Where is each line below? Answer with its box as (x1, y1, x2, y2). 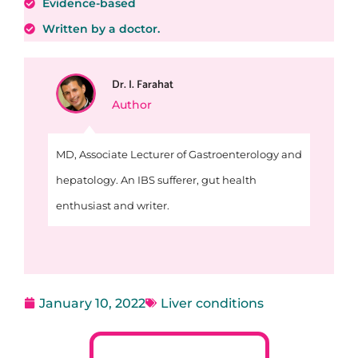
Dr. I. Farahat (111, 75, 173, 94)
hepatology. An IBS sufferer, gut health (55, 173, 257, 187)
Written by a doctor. (42, 22, 160, 37)
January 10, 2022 (39, 295, 145, 312)
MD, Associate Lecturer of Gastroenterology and (55, 148, 302, 161)
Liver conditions (161, 295, 264, 312)
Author (111, 97, 152, 112)
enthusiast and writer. (55, 199, 169, 213)
